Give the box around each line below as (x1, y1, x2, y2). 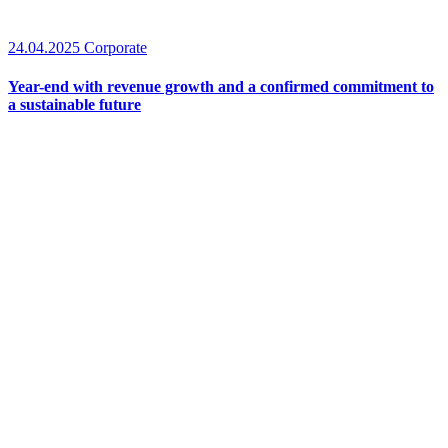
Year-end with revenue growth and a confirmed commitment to (8, 78, 434, 96)
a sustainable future (8, 96, 141, 114)
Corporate (84, 39, 147, 57)
